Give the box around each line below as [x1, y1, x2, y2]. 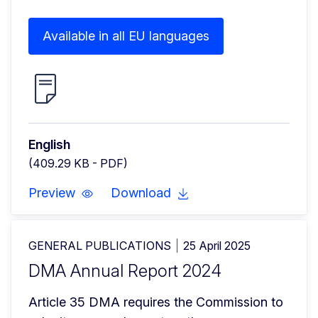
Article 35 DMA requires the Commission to [28, 295, 283, 310]
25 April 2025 [183, 238, 251, 253]
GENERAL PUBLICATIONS [28, 238, 171, 253]
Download [111, 185, 171, 201]
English [28, 137, 70, 153]
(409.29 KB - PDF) [28, 156, 128, 171]
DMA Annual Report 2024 [28, 261, 221, 282]
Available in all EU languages [43, 28, 209, 44]
